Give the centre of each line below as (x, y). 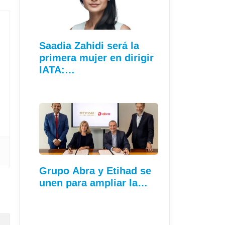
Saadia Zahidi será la (89, 45)
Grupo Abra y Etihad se (95, 171)
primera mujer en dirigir (96, 58)
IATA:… (57, 70)
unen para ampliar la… (93, 183)
